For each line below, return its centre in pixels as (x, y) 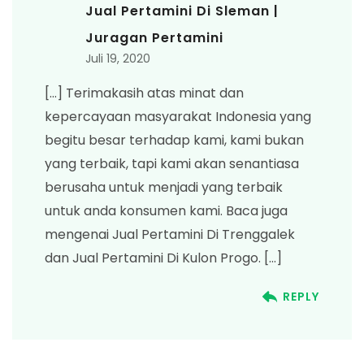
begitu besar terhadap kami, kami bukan (174, 140)
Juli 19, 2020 (118, 58)
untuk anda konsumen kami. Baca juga (166, 210)
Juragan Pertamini (154, 37)
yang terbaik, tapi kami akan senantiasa (172, 163)
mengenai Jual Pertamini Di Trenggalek (170, 234)
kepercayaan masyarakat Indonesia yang (178, 116)
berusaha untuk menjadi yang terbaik (164, 187)
